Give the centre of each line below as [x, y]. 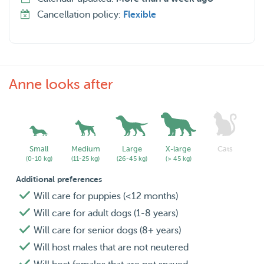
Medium [85, 149]
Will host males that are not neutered [111, 248]
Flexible [140, 15]
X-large [179, 149]
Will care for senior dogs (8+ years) [107, 231]
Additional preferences [59, 179]
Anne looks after [61, 85]
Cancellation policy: [80, 15]
